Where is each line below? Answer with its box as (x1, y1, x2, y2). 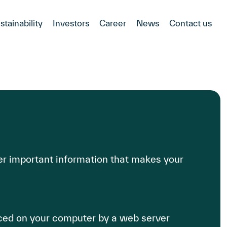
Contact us (169, 18, 212, 28)
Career (99, 18, 126, 28)
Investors (53, 18, 89, 28)
